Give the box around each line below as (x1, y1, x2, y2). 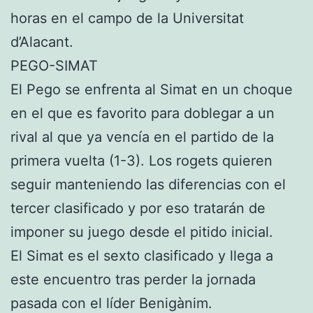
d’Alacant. (10, 34, 78, 50)
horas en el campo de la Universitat (10, 10, 244, 27)
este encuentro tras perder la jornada (10, 271, 256, 288)
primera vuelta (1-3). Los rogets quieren (10, 152, 272, 169)
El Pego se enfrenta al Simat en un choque (10, 81, 293, 98)
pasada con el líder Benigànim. (10, 295, 217, 312)
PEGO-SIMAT (10, 57, 102, 74)
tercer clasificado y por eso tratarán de (10, 200, 265, 217)
